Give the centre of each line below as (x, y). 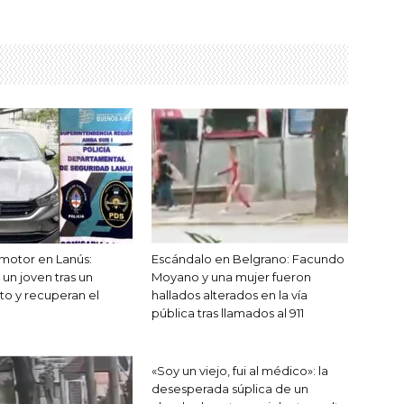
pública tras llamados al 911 (228, 313)
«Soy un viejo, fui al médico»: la (240, 371)
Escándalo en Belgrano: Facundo (248, 259)
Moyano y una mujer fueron (231, 277)
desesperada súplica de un (230, 389)
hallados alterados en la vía (230, 295)
